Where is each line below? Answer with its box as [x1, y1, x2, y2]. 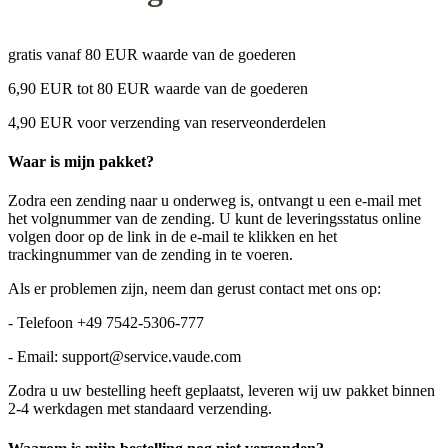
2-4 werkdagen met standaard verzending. [8, 400, 272, 418]
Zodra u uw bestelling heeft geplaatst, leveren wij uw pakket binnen [8, 382, 435, 400]
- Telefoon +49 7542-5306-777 [8, 314, 208, 332]
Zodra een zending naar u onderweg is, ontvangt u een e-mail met [8, 192, 421, 210]
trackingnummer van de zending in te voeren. [8, 246, 293, 264]
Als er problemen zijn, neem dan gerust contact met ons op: [8, 280, 381, 298]
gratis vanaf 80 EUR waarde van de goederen [8, 45, 296, 63]
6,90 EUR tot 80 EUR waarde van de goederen [8, 79, 308, 97]
